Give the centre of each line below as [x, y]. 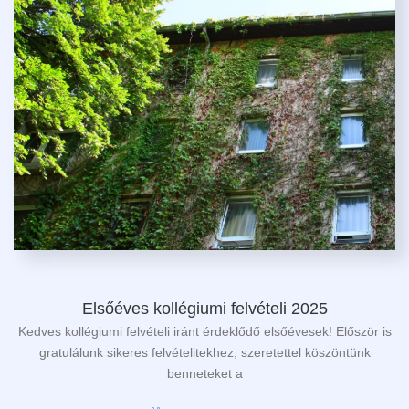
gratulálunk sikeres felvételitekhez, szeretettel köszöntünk [204, 352]
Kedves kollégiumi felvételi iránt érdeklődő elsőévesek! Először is [204, 331]
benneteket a [204, 373]
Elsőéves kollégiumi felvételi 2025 [204, 309]
